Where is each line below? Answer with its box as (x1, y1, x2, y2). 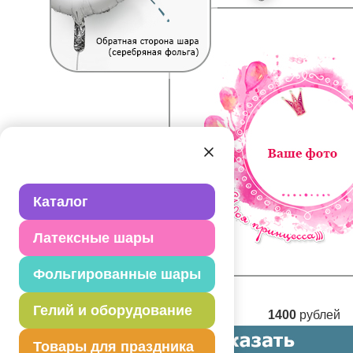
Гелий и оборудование (33, 302, 192, 318)
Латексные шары (33, 229, 154, 246)
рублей (296, 307, 340, 321)
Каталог (33, 193, 88, 210)
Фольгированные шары (33, 266, 201, 282)
